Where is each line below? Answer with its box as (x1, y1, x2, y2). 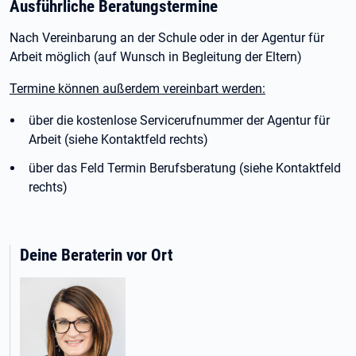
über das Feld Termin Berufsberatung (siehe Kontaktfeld (29, 161, 341, 176)
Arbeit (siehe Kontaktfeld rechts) (29, 132, 208, 147)
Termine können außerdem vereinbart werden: (10, 81, 265, 96)
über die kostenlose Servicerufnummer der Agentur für (29, 113, 330, 128)
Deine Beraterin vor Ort (20, 245, 172, 265)
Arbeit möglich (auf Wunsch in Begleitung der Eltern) (10, 49, 302, 64)
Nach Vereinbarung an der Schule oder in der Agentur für (10, 30, 324, 45)
